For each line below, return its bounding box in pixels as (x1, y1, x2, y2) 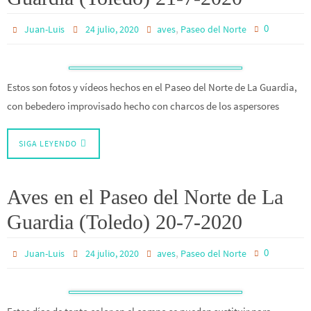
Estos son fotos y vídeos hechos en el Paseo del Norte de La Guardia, (7, 81, 297, 94)
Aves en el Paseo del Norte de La (7, 185, 283, 208)
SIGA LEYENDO (19, 137, 77, 149)
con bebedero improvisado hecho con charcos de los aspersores (7, 99, 279, 113)
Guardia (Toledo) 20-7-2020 (7, 210, 242, 233)
